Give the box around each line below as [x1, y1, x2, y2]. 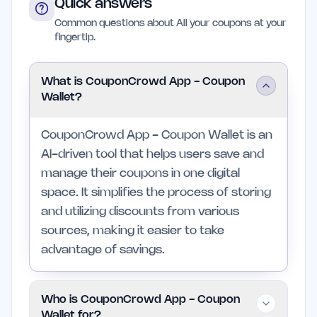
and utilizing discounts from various [41, 206, 239, 217]
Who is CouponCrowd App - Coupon [41, 294, 240, 305]
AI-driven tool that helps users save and [41, 149, 264, 160]
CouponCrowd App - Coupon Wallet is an [41, 129, 272, 141]
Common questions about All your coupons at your [54, 19, 287, 28]
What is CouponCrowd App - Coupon [41, 76, 245, 87]
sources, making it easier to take [41, 225, 224, 236]
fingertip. [54, 33, 96, 42]
